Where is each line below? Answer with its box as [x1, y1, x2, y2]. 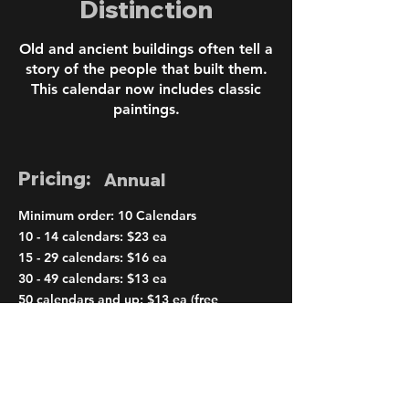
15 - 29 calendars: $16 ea [18, 248, 167, 266]
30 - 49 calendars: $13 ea [18, 269, 167, 287]
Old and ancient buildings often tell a [19, 39, 273, 58]
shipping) [18, 311, 74, 329]
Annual [104, 168, 165, 191]
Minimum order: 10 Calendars [18, 206, 196, 224]
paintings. [112, 100, 180, 118]
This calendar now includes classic [31, 79, 261, 98]
